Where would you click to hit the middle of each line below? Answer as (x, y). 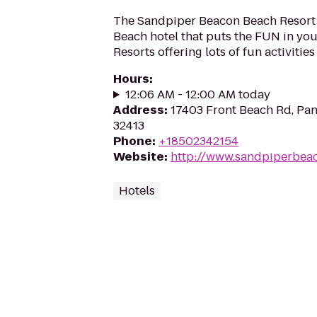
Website (139, 157)
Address (139, 110)
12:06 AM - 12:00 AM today (197, 94)
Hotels (137, 191)
